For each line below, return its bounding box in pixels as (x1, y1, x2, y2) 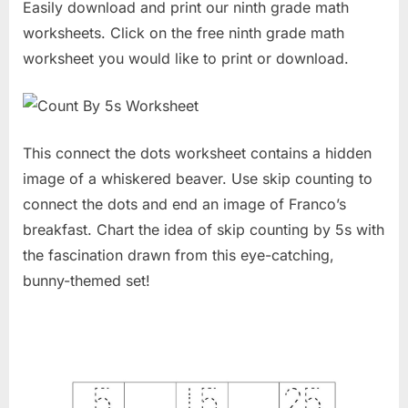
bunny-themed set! (23, 270, 150, 290)
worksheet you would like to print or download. (23, 48, 349, 67)
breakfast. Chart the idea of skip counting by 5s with (23, 219, 384, 239)
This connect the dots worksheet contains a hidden (23, 143, 372, 162)
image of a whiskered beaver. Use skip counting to (23, 168, 372, 188)
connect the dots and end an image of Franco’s (23, 194, 346, 213)
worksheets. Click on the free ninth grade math (23, 23, 344, 42)
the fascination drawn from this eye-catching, (23, 245, 334, 264)
